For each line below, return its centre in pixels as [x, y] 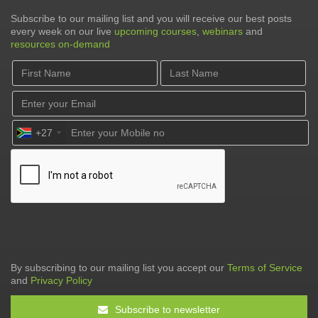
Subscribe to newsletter [166, 309]
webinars [223, 31]
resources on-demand [60, 44]
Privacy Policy [61, 280]
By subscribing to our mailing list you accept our [119, 268]
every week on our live [62, 31]
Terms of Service [265, 268]
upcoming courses [155, 31]
